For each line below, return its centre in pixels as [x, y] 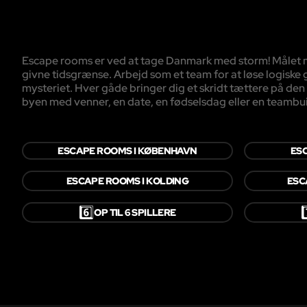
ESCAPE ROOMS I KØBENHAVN [127, 151]
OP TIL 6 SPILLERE [135, 213]
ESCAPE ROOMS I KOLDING [127, 181]
